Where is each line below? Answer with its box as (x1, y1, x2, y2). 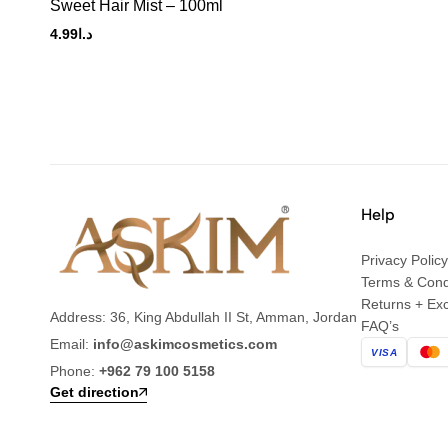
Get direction (50, 384, 139, 401)
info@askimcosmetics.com (93, 336, 277, 352)
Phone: (50, 363, 99, 379)
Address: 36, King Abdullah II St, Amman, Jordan (50, 309, 357, 325)
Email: (50, 336, 93, 352)
